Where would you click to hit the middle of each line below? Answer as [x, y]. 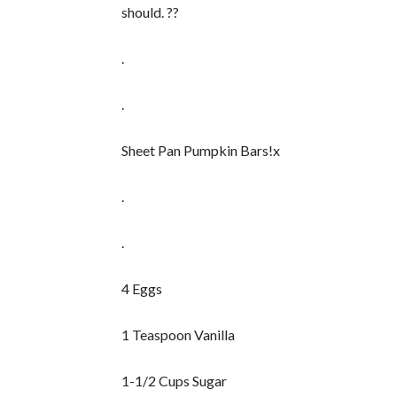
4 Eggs [142, 289]
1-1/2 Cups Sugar [175, 381]
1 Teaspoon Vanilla [179, 335]
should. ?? [151, 12]
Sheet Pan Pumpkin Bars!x [201, 151]
